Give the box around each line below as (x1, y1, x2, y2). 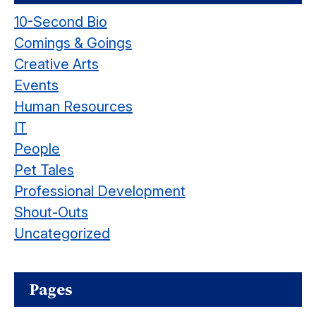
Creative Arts (14, 56, 99, 73)
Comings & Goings (14, 35, 132, 51)
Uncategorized (14, 225, 110, 242)
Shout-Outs (14, 204, 88, 221)
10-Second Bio (14, 13, 107, 30)
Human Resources (14, 98, 133, 115)
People (14, 140, 60, 157)
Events (14, 77, 59, 94)
